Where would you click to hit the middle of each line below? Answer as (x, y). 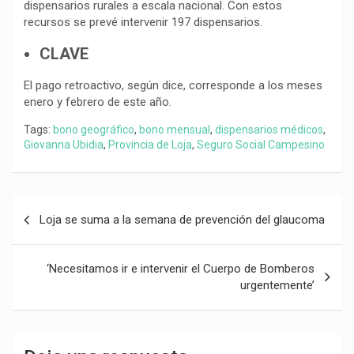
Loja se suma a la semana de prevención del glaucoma (182, 220)
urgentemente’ (277, 286)
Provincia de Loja (150, 145)
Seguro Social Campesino (261, 145)
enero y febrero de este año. (98, 102)
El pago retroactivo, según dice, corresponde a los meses (173, 86)
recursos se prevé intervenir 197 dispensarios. (143, 23)
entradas (51, 258)
